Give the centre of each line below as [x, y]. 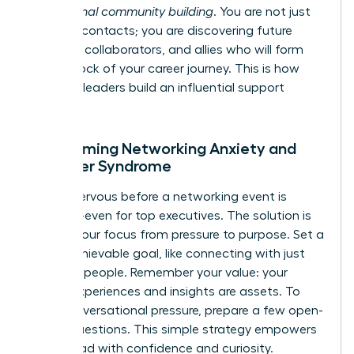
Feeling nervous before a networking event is [158, 196]
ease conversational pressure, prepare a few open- [176, 310]
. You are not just [262, 11]
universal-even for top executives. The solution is [170, 215]
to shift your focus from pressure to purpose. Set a [177, 234]
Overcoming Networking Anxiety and [163, 148]
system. [52, 106]
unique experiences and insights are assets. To [165, 291]
